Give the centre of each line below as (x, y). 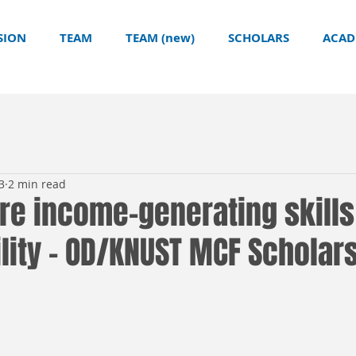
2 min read (37, 184)
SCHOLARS (259, 38)
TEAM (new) (160, 38)
